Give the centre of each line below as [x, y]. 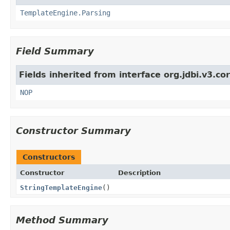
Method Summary [62, 220]
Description [139, 172]
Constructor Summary [73, 130]
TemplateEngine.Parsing [65, 13]
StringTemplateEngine [61, 187]
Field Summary [55, 51]
